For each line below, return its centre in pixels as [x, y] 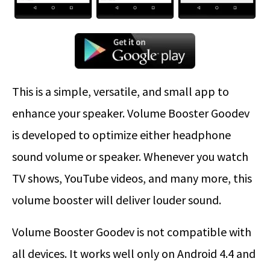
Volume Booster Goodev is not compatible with [132, 232]
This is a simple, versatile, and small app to [121, 92]
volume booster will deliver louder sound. [117, 200]
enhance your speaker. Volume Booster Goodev [131, 113]
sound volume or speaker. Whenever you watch [130, 157]
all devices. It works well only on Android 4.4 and [134, 254]
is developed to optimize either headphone [121, 135]
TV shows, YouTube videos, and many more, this [132, 178]
